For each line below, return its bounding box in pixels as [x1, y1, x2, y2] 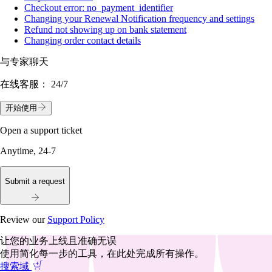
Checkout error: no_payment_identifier [24, 2, 173, 13]
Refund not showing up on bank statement [24, 24, 186, 35]
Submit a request [5, 176, 65, 186]
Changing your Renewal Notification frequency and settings [24, 13, 254, 24]
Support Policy [47, 214, 104, 225]
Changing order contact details [24, 35, 141, 46]
